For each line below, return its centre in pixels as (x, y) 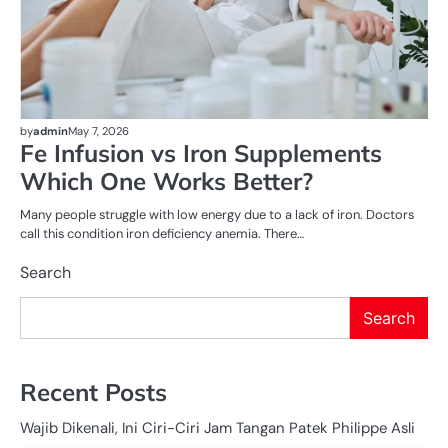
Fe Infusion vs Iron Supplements (201, 153)
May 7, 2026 (98, 131)
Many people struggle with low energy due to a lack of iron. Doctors (217, 215)
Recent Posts (93, 392)
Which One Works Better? (166, 181)
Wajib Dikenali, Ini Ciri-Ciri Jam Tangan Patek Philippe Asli (217, 428)
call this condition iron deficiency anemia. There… (162, 234)
